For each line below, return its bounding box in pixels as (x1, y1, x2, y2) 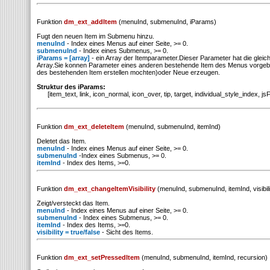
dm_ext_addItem (64, 17, 117, 25)
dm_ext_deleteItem (64, 123, 124, 130)
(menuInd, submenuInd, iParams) (117, 17, 216, 25)
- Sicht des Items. (100, 228, 153, 236)
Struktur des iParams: (37, 83, 105, 90)
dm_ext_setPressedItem (64, 254, 140, 261)
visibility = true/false (37, 228, 100, 236)
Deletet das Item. (37, 137, 86, 145)
